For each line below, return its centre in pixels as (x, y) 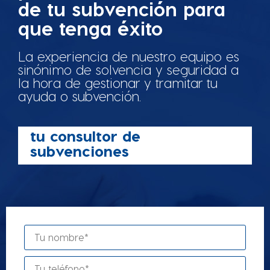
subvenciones (80, 150)
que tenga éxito (90, 27)
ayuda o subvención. (80, 96)
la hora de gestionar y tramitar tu (118, 82)
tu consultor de (85, 135)
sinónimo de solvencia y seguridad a (128, 69)
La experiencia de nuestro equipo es (129, 56)
